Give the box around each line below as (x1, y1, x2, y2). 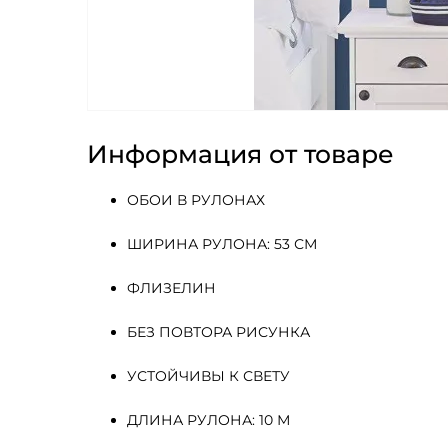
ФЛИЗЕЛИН (127, 279, 220, 297)
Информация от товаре (87, 139, 394, 169)
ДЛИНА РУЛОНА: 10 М (127, 411, 290, 429)
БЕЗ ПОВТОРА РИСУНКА (127, 323, 310, 341)
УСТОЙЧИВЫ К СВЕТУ (127, 367, 290, 385)
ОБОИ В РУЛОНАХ (127, 191, 265, 209)
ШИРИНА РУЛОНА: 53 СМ (127, 235, 317, 253)
